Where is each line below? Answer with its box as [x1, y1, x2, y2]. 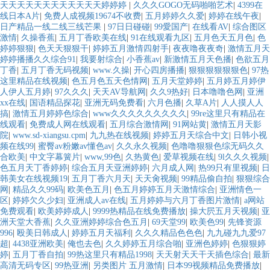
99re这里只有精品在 [191, 109, 265, 119]
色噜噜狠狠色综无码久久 [171, 142, 264, 151]
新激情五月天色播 [164, 55, 231, 64]
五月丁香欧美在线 [59, 33, 127, 43]
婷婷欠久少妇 [13, 196, 63, 206]
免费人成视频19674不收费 [44, 11, 141, 21]
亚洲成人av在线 [67, 196, 126, 206]
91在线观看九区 [131, 33, 190, 43]
